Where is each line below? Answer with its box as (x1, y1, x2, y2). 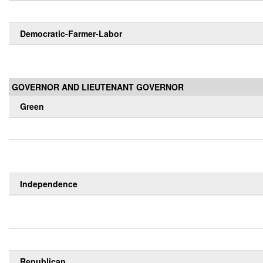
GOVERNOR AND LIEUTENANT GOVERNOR (12, 81, 184, 93)
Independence (20, 178, 77, 190)
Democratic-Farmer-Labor (20, 28, 122, 40)
